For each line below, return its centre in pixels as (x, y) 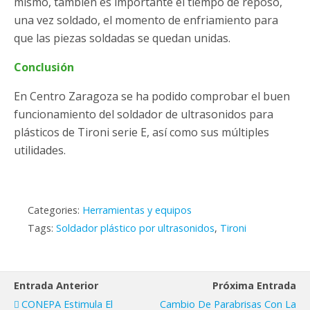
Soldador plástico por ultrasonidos (135, 228)
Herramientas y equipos (137, 210)
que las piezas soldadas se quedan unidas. (122, 38)
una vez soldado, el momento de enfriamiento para (146, 20)
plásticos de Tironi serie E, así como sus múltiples (142, 133)
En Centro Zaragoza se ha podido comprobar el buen (152, 97)
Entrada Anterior (56, 286)
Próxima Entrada (254, 286)
